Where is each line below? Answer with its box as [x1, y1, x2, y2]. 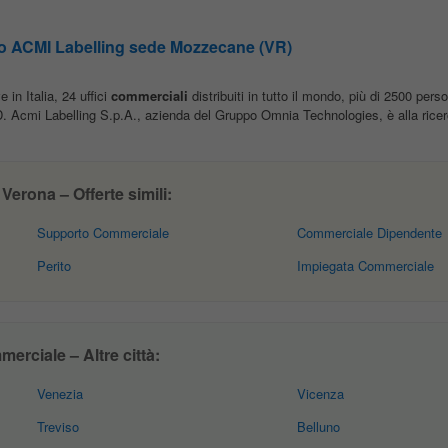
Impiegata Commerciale [296, 256, 434, 275]
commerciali [110, 86, 188, 105]
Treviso [37, 417, 80, 436]
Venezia [37, 384, 84, 403]
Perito [37, 256, 72, 275]
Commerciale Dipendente [296, 223, 442, 242]
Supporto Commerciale [37, 223, 170, 242]
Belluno [296, 417, 340, 436]
